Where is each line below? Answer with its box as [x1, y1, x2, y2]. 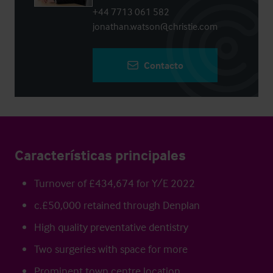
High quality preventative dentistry [34, 220, 188, 234]
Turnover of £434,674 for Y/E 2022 [34, 176, 195, 190]
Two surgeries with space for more [34, 242, 188, 256]
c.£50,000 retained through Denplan [34, 198, 200, 212]
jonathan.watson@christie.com [93, 20, 218, 32]
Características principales [15, 146, 186, 164]
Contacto [144, 59, 183, 71]
